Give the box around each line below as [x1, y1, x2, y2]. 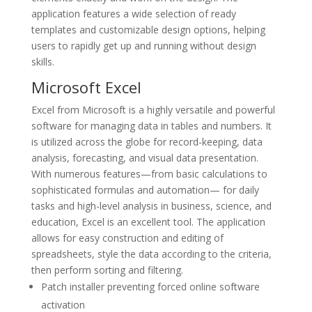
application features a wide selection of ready [31, 7, 236, 20]
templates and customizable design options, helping [31, 23, 265, 36]
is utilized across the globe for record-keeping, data [31, 135, 263, 148]
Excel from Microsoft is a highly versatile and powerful [31, 103, 275, 116]
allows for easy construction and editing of [31, 231, 224, 244]
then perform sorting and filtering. [31, 263, 183, 276]
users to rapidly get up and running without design [31, 39, 256, 52]
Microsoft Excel [31, 77, 141, 97]
